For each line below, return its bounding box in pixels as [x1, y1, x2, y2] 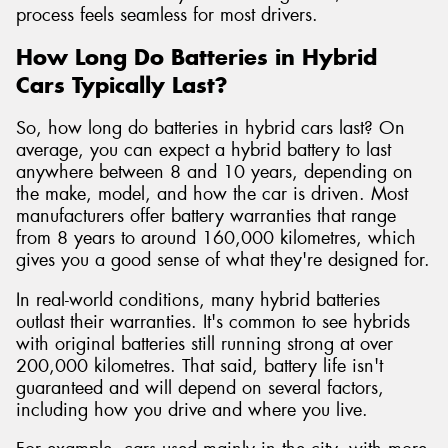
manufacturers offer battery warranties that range [16, 203, 396, 228]
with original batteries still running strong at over [16, 331, 393, 356]
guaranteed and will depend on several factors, [16, 375, 384, 400]
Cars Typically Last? [16, 71, 227, 100]
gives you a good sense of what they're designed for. [16, 247, 430, 272]
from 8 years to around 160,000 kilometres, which [16, 225, 416, 250]
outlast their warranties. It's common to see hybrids [16, 309, 410, 334]
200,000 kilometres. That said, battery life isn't [16, 353, 383, 378]
